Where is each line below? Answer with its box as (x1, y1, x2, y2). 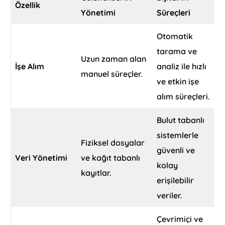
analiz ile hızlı (157, 61, 207, 72)
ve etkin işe (157, 76, 199, 87)
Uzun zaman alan (81, 54, 147, 64)
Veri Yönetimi (15, 153, 68, 163)
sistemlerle (157, 130, 199, 141)
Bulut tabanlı (157, 115, 205, 126)
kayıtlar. (81, 168, 112, 178)
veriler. (157, 190, 183, 201)
